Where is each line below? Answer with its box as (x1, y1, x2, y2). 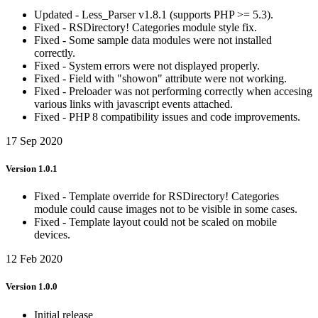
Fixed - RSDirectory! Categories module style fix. (34, 21, 257, 33)
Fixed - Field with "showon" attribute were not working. (34, 72, 287, 84)
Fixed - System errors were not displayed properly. (34, 59, 260, 72)
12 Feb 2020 (6, 253, 62, 265)
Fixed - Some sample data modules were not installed (34, 33, 272, 46)
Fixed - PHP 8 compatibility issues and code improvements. (34, 110, 300, 123)
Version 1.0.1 (6, 163, 57, 175)
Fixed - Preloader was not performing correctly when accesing (34, 84, 312, 97)
